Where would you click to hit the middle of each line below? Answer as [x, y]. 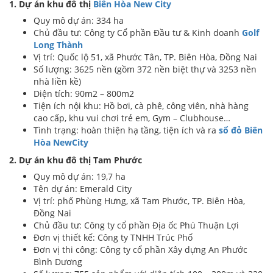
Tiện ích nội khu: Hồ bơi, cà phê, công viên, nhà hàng [141, 106]
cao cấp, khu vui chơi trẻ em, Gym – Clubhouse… [132, 118]
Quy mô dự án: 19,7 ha [80, 176]
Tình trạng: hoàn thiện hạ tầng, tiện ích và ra [126, 130]
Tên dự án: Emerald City [83, 189]
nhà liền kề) [57, 81]
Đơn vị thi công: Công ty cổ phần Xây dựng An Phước [140, 250]
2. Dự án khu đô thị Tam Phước [76, 160]
